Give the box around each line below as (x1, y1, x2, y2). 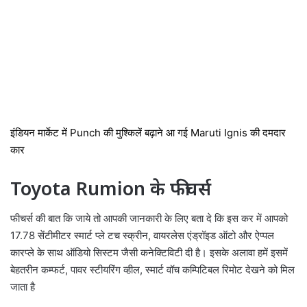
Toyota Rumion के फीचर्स (10, 175, 211, 201)
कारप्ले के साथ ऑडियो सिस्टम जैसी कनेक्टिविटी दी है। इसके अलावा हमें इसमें (10, 246, 288, 260)
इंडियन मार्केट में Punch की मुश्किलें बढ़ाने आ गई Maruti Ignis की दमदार (10, 125, 286, 139)
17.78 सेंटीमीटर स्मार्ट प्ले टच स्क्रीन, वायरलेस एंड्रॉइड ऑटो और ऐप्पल (10, 229, 274, 243)
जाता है (10, 280, 35, 294)
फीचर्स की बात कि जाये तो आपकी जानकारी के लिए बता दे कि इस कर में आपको (10, 212, 288, 225)
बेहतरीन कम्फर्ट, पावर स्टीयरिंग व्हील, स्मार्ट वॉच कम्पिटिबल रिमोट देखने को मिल (10, 263, 295, 277)
